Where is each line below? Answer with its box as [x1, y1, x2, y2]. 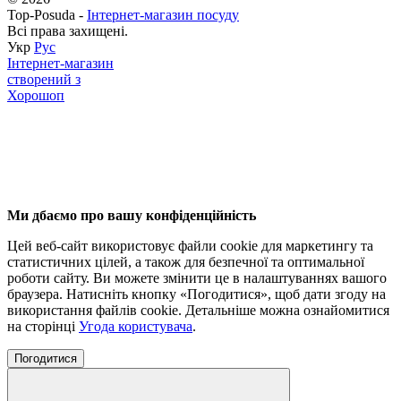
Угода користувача [79, 318, 192, 334]
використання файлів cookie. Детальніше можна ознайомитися [7, 302, 389, 318]
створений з [7, 71, 81, 87]
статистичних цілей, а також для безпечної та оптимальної [7, 253, 364, 269]
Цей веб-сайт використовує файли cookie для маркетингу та [7, 237, 373, 253]
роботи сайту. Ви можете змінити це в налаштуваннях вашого [7, 269, 387, 286]
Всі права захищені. [7, 22, 128, 38]
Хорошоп [7, 87, 64, 103]
